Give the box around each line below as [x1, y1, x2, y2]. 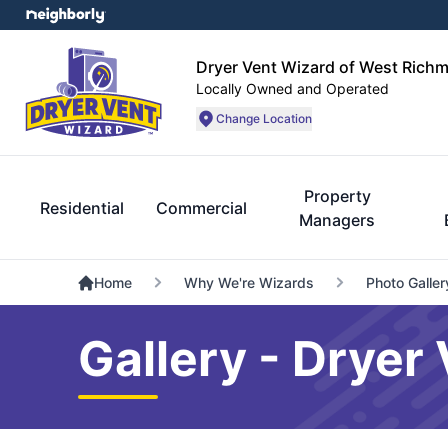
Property [303, 186, 371, 206]
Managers [299, 210, 376, 230]
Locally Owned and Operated [196, 79, 389, 97]
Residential [40, 198, 124, 218]
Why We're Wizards [183, 274, 314, 291]
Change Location [216, 110, 312, 126]
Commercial [156, 198, 247, 218]
